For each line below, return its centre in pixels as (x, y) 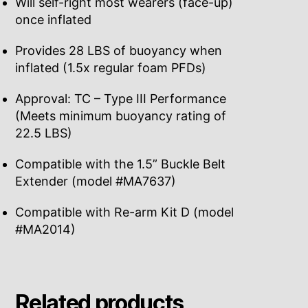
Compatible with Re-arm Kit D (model (125, 212)
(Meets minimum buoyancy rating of (121, 116)
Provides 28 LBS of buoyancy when (119, 51)
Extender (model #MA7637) (96, 181)
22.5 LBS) (44, 133)
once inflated (54, 20)
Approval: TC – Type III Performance (121, 99)
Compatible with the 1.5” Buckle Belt (121, 164)
